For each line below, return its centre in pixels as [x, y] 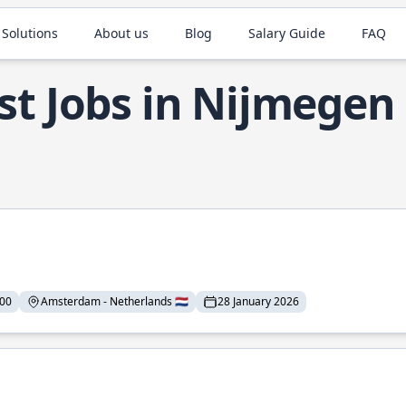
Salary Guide [287, 33]
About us [122, 33]
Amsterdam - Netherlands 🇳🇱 [115, 301]
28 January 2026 [258, 301]
